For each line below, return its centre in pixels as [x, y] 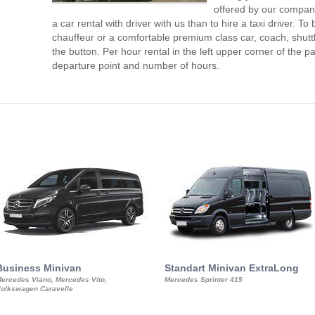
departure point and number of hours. [136, 65]
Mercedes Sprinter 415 [204, 279]
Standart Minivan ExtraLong [232, 268]
